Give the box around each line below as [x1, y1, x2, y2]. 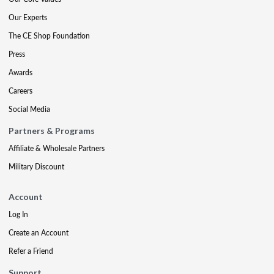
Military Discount [9, 161, 64, 172]
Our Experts [9, 12, 47, 23]
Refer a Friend [9, 245, 53, 256]
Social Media [9, 103, 50, 114]
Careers [9, 85, 32, 96]
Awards [9, 67, 32, 78]
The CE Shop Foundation [9, 30, 90, 41]
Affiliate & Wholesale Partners [9, 143, 105, 154]
